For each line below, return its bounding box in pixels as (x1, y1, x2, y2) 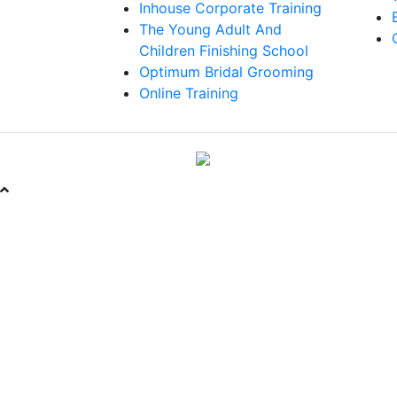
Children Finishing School (139, 41, 308, 59)
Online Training (139, 83, 238, 102)
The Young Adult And (139, 19, 282, 38)
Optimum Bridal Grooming (139, 62, 314, 81)
